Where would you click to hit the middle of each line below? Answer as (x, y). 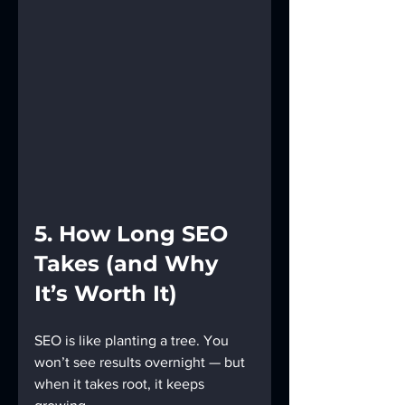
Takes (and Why (129, 264)
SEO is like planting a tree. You (133, 341)
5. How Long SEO (134, 234)
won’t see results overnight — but (141, 363)
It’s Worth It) (106, 294)
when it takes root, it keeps (121, 384)
